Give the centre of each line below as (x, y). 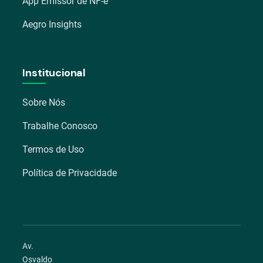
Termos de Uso (53, 149)
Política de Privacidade (70, 173)
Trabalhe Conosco (60, 126)
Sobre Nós (44, 102)
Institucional (54, 73)
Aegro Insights (52, 24)
